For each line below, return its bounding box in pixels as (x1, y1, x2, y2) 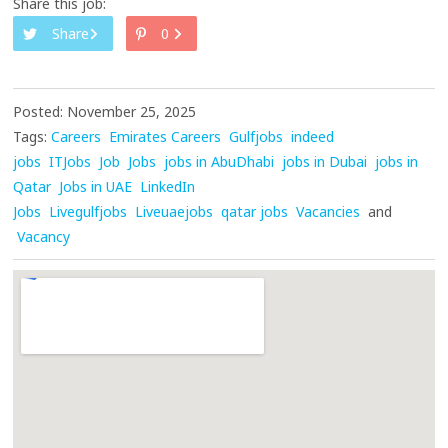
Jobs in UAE (59, 177, 133, 197)
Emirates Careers (109, 127, 222, 147)
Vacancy (17, 227, 71, 247)
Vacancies (296, 202, 361, 222)
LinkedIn (140, 177, 196, 197)
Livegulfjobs (49, 202, 128, 222)
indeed (291, 127, 335, 147)
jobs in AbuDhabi (164, 152, 275, 172)
